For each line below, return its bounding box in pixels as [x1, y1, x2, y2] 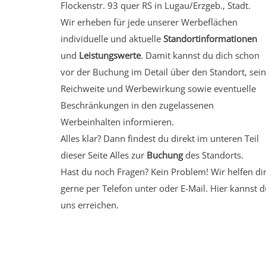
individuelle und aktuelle [61, 33, 163, 45]
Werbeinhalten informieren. [61, 116, 174, 128]
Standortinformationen [163, 33, 257, 45]
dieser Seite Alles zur [61, 149, 147, 161]
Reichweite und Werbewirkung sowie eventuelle [61, 83, 256, 94]
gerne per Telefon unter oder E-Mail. [61, 182, 210, 194]
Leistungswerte [79, 49, 141, 61]
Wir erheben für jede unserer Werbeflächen [61, 16, 237, 28]
